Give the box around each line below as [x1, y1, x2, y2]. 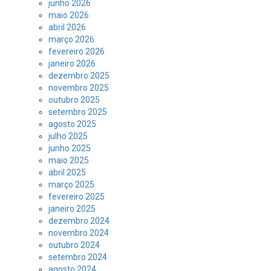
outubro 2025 [48, 95, 100, 105]
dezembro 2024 [48, 216, 109, 226]
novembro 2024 [48, 228, 109, 238]
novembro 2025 [48, 83, 109, 93]
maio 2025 [48, 155, 89, 165]
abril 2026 [48, 22, 86, 32]
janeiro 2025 [48, 204, 96, 214]
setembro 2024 [48, 252, 107, 262]
